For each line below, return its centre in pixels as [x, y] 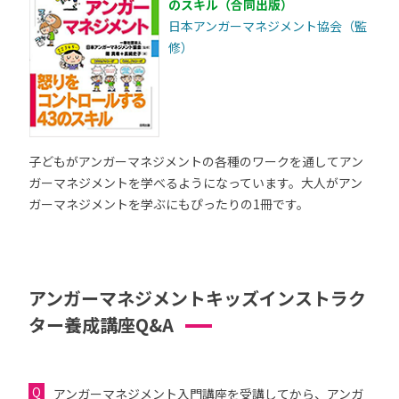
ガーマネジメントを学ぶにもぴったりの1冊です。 [169, 204]
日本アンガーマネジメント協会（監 [268, 26]
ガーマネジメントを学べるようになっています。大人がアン [195, 182]
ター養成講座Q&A [101, 324]
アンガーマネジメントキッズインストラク [197, 297]
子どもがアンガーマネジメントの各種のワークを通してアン [196, 161]
